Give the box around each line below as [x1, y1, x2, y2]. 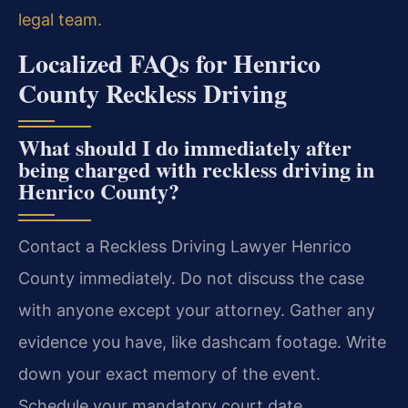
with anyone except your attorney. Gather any [18, 301, 375, 321]
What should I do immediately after [18, 131, 352, 164]
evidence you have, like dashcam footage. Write [18, 332, 386, 352]
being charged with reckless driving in [18, 153, 374, 186]
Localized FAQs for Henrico [18, 45, 321, 83]
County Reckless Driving [18, 75, 287, 113]
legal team [18, 9, 97, 29]
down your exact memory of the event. [18, 364, 321, 384]
